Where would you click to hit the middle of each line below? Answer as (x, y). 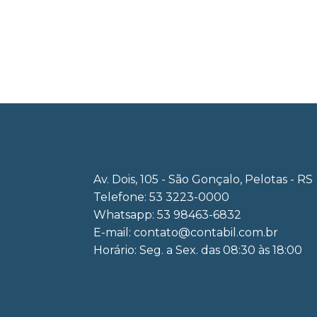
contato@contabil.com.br (206, 232)
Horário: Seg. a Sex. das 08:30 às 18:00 (198, 250)
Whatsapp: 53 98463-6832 (167, 214)
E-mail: (114, 232)
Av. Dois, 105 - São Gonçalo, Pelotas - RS (203, 179)
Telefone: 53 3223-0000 (161, 197)
